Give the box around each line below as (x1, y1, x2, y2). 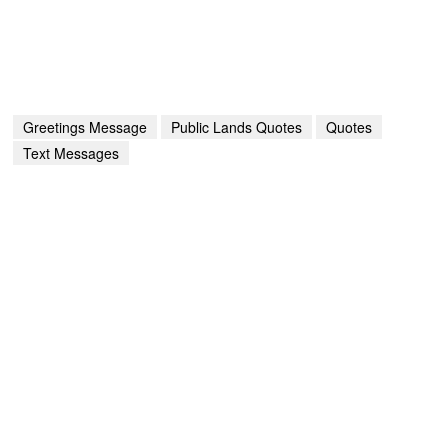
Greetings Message (23, 117, 148, 138)
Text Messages (23, 143, 120, 164)
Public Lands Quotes (171, 117, 303, 138)
